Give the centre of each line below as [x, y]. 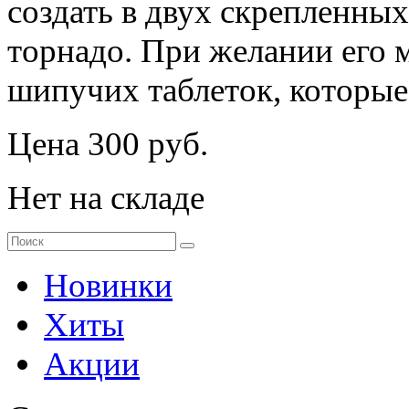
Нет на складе [106, 197]
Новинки [108, 285]
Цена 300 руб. [108, 143]
